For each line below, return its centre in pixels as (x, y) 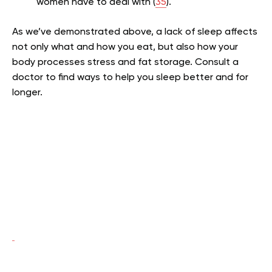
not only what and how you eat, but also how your (125, 47)
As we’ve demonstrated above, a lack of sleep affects (135, 32)
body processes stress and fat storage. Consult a (125, 63)
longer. (27, 93)
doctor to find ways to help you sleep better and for (130, 78)
